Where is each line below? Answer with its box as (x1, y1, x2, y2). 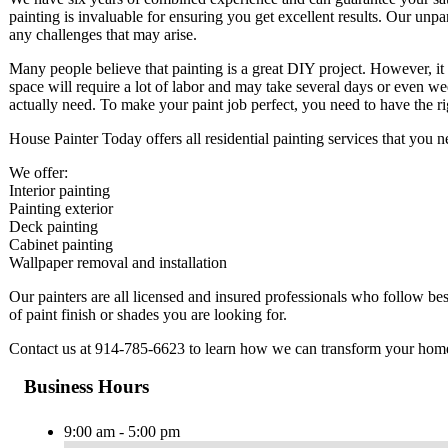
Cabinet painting (9, 235, 113, 253)
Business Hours (24, 376, 149, 398)
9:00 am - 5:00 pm (64, 423, 180, 441)
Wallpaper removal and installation (9, 253, 227, 271)
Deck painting (9, 217, 98, 235)
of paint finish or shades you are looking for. (9, 305, 287, 323)
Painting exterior (9, 199, 113, 217)
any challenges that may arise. (9, 25, 197, 43)
